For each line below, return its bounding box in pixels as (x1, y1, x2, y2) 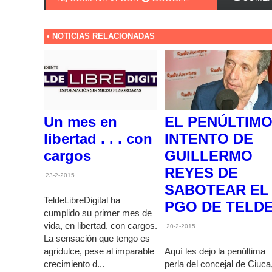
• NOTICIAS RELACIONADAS (47, 31, 155, 41)
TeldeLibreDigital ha (44, 195, 120, 206)
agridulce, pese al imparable (44, 246, 154, 257)
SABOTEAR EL (164, 181, 269, 198)
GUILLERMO (164, 147, 253, 164)
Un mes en (44, 113, 117, 130)
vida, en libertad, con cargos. (44, 220, 157, 231)
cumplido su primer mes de (44, 208, 152, 219)
